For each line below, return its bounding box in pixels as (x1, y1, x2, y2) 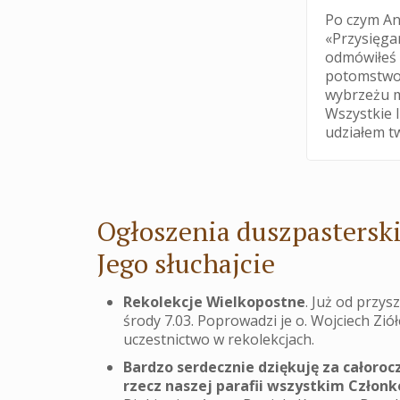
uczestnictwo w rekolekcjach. (123, 329, 315, 350)
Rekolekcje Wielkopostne (123, 292, 306, 312)
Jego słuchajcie (96, 246, 276, 282)
